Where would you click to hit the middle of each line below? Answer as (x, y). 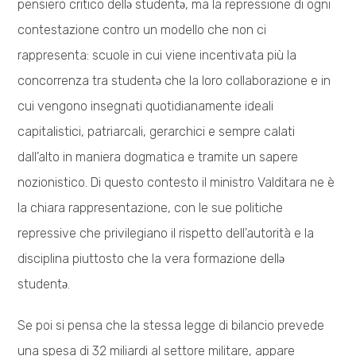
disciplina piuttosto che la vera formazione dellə (151, 258)
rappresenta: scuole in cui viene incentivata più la (157, 55)
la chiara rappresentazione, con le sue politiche (151, 207)
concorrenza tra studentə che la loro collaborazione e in (174, 80)
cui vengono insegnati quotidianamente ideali (146, 106)
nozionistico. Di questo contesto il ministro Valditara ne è (176, 182)
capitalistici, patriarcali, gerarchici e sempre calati (157, 131)
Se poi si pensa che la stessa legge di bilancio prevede (171, 325)
